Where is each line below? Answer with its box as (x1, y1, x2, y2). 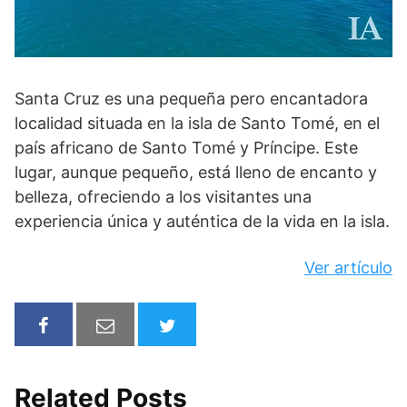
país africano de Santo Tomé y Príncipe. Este (15, 138, 358, 158)
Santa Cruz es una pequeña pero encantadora (15, 89, 368, 109)
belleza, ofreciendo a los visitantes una (15, 187, 312, 207)
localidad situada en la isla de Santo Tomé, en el (15, 114, 380, 134)
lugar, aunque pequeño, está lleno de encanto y (15, 163, 377, 183)
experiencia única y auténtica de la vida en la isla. (15, 212, 390, 232)
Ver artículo (304, 258, 392, 278)
